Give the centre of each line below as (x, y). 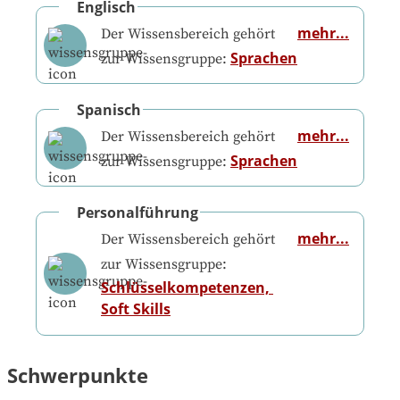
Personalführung (137, 213)
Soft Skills (135, 309)
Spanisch (109, 110)
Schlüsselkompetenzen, (185, 288)
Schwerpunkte (78, 375)
